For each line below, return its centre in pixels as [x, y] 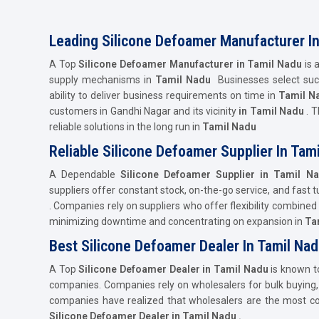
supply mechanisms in [102, 79]
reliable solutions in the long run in [125, 126]
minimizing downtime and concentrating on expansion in [176, 221]
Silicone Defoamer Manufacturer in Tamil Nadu [190, 64]
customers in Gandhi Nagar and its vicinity [144, 111]
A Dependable [85, 174]
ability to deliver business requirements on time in [164, 95]
